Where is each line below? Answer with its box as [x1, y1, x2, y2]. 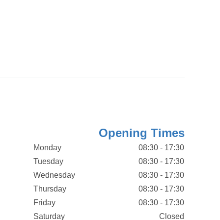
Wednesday [33, 171, 75, 179]
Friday [33, 198, 55, 207]
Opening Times [98, 126, 185, 139]
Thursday [33, 185, 66, 193]
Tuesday [33, 157, 63, 165]
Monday [33, 143, 61, 152]
